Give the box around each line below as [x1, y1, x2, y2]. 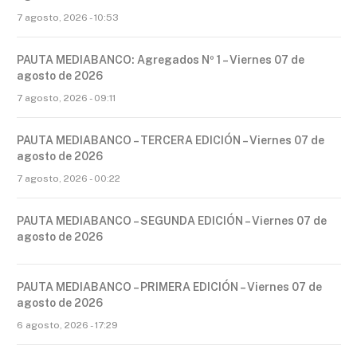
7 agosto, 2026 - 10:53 [17, 12, 119, 24]
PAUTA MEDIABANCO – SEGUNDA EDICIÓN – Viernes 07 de [17, 214, 327, 228]
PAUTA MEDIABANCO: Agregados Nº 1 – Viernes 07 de [17, 53, 304, 67]
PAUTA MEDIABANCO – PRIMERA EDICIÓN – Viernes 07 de [17, 280, 322, 294]
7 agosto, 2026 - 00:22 [17, 173, 120, 185]
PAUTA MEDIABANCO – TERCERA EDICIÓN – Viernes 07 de [17, 134, 324, 147]
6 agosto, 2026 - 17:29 [17, 320, 118, 331]
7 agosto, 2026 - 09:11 [17, 92, 116, 104]
